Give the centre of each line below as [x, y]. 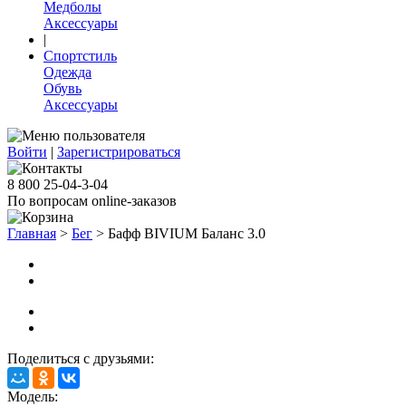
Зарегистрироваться [119, 152]
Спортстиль [80, 56]
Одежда [68, 72]
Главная [32, 234]
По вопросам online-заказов [92, 201]
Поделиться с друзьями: [81, 359]
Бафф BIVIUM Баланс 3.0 [187, 234]
